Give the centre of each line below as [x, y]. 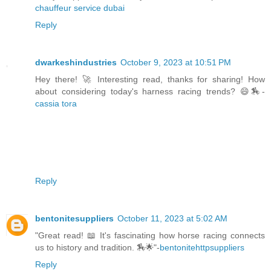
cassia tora [56, 104]
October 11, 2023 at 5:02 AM [172, 219]
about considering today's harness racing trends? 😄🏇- [150, 92]
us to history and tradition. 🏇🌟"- [97, 248]
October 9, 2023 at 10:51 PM [176, 63]
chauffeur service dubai [80, 8]
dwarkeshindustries [76, 63]
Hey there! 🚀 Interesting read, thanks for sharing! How [150, 80]
